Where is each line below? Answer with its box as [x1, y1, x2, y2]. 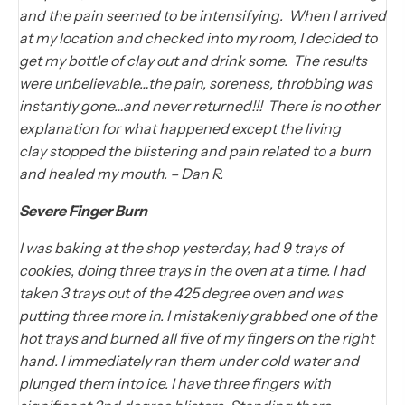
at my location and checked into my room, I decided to [19, 29, 377, 48]
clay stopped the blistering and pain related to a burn [19, 142, 371, 161]
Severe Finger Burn [19, 202, 147, 221]
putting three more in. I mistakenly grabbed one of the [19, 306, 377, 325]
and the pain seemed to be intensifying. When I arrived [19, 6, 386, 25]
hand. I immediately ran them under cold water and [19, 352, 359, 371]
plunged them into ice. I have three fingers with [19, 374, 331, 393]
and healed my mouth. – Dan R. [19, 165, 223, 184]
